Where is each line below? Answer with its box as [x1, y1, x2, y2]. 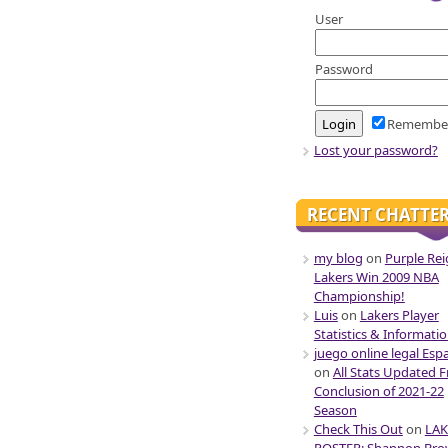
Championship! [313, 287, 405, 306]
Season [313, 401, 357, 420]
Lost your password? [313, 141, 438, 160]
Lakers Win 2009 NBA [313, 268, 439, 287]
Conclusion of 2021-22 [313, 382, 444, 401]
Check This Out [313, 420, 403, 439]
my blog [313, 249, 363, 268]
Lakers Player [359, 306, 439, 325]
